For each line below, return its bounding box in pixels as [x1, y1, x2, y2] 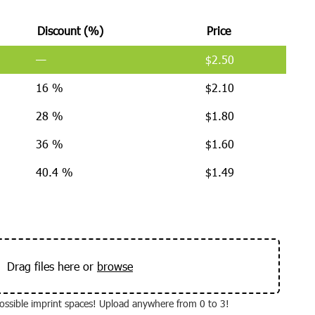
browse [96, 259, 133, 274]
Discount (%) [37, 24, 104, 38]
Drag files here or [6, 259, 97, 274]
